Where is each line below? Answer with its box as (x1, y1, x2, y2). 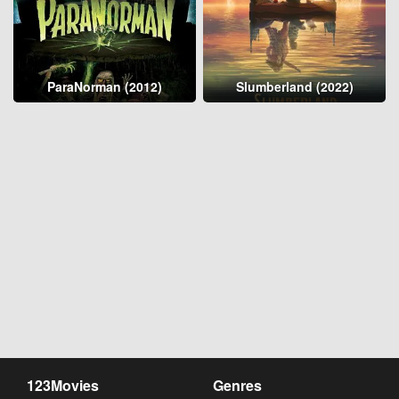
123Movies (27, 375, 99, 395)
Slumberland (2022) (235, 77, 354, 95)
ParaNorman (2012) (46, 77, 162, 95)
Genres (213, 375, 262, 395)
